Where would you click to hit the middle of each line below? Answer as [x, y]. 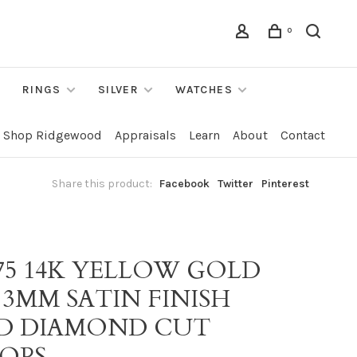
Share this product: [102, 184]
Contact [303, 135]
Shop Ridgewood [53, 135]
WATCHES [204, 90]
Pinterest [285, 184]
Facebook [184, 184]
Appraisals [145, 135]
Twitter [235, 184]
